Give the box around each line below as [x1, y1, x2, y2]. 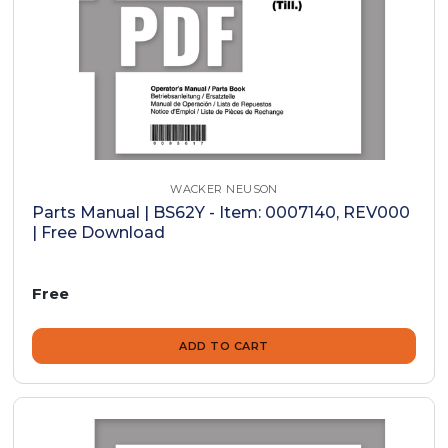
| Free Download [32, 222, 166, 242]
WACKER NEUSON [170, 181, 278, 196]
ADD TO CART [179, 339, 269, 354]
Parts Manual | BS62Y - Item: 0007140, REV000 [32, 202, 411, 222]
